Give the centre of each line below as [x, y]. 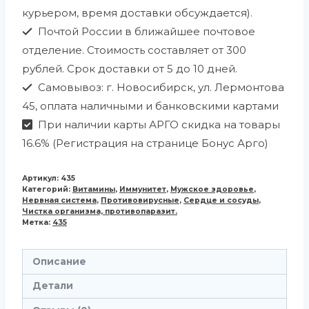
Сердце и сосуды [221, 201]
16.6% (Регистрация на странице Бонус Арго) [145, 143]
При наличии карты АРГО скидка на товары [157, 125]
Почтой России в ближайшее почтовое [145, 32]
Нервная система [59, 201]
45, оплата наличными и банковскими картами [150, 106]
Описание [59, 261]
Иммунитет [143, 190]
